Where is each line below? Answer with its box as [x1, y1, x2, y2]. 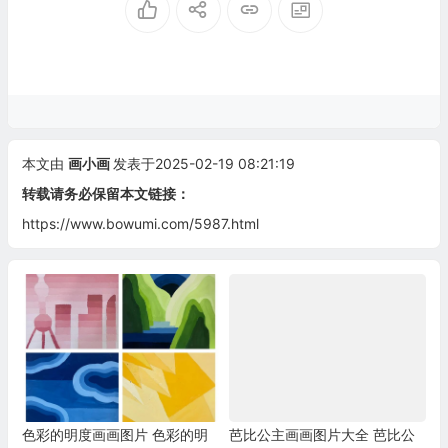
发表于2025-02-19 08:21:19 [112, 155, 295, 173]
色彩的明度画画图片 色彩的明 [21, 426, 208, 444]
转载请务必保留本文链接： [21, 185, 190, 203]
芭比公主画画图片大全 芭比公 [228, 426, 415, 444]
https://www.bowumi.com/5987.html [21, 215, 259, 233]
